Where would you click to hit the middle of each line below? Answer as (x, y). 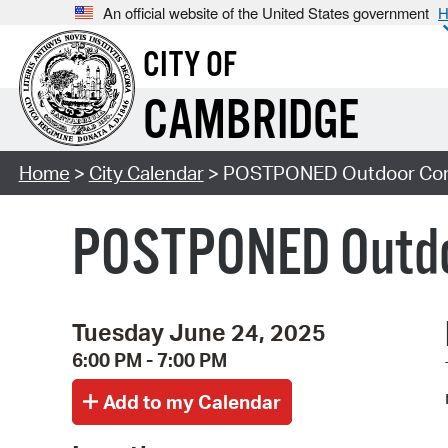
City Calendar (146, 173)
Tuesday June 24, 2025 (199, 331)
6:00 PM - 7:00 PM (149, 359)
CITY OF (189, 66)
